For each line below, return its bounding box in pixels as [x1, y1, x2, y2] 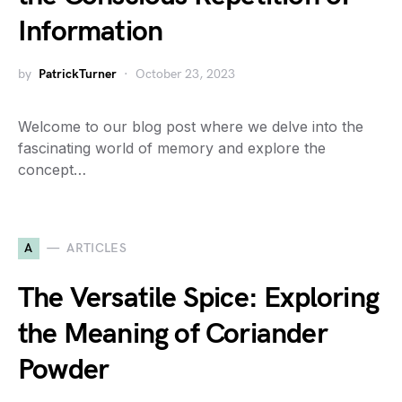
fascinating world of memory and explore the [18, 138, 326, 157]
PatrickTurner [39, 66, 117, 82]
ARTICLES [66, 240, 127, 257]
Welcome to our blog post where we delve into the [18, 117, 363, 135]
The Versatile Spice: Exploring [18, 280, 380, 316]
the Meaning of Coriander [18, 316, 328, 352]
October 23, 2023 [135, 66, 235, 82]
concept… [18, 160, 86, 179]
